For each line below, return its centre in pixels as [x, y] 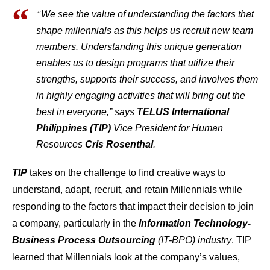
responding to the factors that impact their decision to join [133, 207]
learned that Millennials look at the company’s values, [126, 257]
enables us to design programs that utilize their [135, 63]
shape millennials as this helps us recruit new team [145, 31]
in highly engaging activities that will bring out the [141, 96]
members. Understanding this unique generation [139, 47]
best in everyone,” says [86, 112]
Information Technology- [195, 224]
